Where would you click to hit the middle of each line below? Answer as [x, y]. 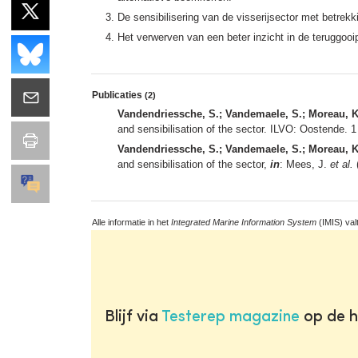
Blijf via [133, 317]
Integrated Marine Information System [244, 222]
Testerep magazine [230, 317]
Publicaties [118, 95]
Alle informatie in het [131, 222]
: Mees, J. [305, 164]
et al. [342, 164]
